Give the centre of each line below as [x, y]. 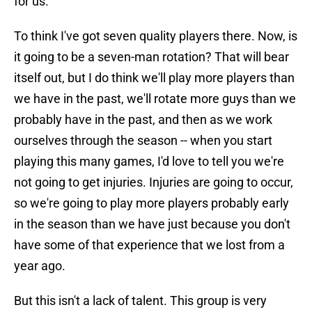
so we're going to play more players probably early [151, 203]
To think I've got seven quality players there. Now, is [156, 36]
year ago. [40, 266]
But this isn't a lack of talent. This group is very [140, 301]
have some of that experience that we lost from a [149, 245]
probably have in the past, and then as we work [143, 120]
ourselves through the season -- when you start [143, 141]
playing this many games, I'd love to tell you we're [149, 162]
